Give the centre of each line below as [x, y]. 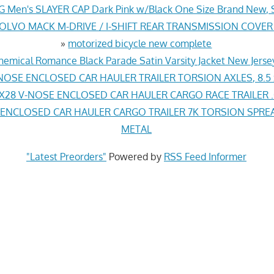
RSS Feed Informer [205, 156]
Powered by [135, 156]
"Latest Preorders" [66, 156]
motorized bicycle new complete [140, 43]
